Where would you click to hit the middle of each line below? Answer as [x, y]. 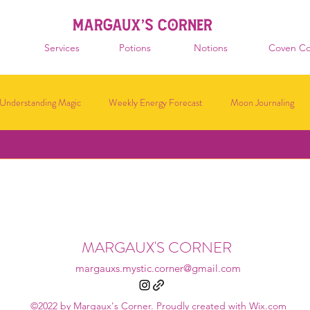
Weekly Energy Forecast [156, 102]
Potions [135, 48]
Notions [211, 48]
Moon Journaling [262, 102]
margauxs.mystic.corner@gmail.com [158, 268]
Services [62, 48]
